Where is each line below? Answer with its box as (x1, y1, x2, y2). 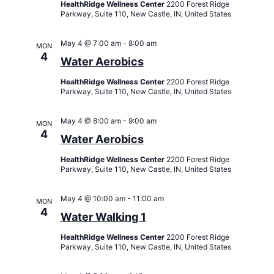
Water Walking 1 (60, 210, 146, 223)
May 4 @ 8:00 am (60, 116, 121, 125)
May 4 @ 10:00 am (60, 193, 125, 203)
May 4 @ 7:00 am (60, 38, 121, 48)
